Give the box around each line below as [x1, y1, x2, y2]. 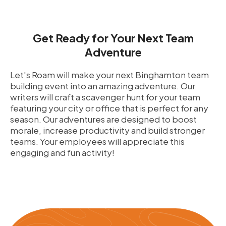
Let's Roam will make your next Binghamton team [10, 69, 209, 80]
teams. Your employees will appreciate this [10, 136, 185, 147]
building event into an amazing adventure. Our [10, 80, 195, 91]
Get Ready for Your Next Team [32, 31, 194, 45]
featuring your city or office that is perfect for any [10, 102, 208, 114]
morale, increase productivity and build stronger [10, 125, 205, 136]
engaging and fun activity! [10, 147, 115, 158]
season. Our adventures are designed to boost [10, 114, 197, 125]
